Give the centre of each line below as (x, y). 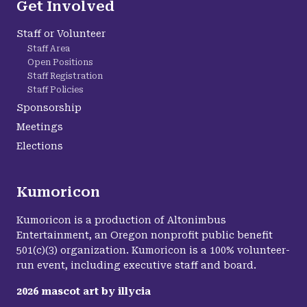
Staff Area (49, 49)
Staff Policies (56, 90)
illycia (134, 291)
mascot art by (78, 291)
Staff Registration (65, 76)
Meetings (40, 127)
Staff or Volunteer (61, 34)
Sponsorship (49, 108)
